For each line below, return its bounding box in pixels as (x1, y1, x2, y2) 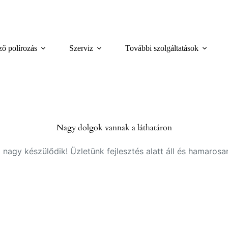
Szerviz (69, 44, 94, 52)
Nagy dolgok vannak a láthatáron (56, 122, 172, 133)
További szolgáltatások (125, 44, 199, 52)
